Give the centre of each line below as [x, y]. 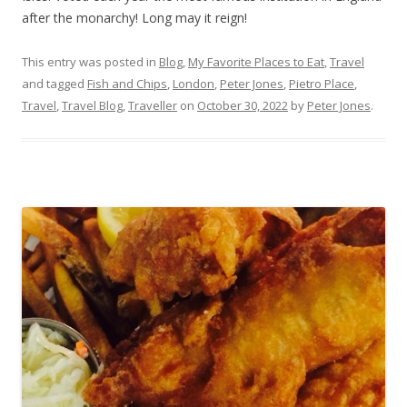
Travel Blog [92, 106]
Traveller [153, 106]
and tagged [55, 84]
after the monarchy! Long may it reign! [136, 18]
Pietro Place [322, 84]
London [194, 84]
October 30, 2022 [243, 106]
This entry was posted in [90, 62]
